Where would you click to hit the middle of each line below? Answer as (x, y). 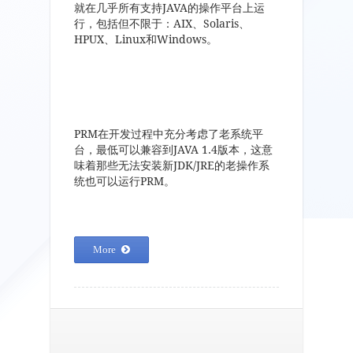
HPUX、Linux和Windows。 (146, 39)
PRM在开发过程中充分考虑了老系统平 (169, 134)
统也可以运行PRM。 (124, 181)
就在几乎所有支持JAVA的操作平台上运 (169, 8)
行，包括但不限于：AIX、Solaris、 (162, 24)
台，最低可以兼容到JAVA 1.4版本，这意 (173, 150)
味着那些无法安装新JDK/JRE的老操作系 (172, 165)
